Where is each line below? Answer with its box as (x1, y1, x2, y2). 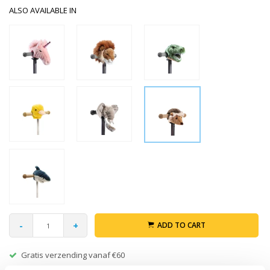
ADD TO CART (157, 220, 206, 230)
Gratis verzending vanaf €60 (21, 250, 125, 260)
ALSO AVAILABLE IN (9, 5, 77, 16)
